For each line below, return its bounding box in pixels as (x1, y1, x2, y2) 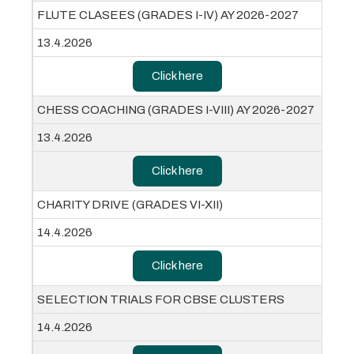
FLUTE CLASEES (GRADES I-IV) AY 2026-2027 (37, 9, 299, 22)
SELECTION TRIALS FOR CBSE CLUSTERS (37, 293, 284, 307)
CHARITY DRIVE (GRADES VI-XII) (37, 198, 223, 212)
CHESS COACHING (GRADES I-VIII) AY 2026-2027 (37, 104, 314, 117)
